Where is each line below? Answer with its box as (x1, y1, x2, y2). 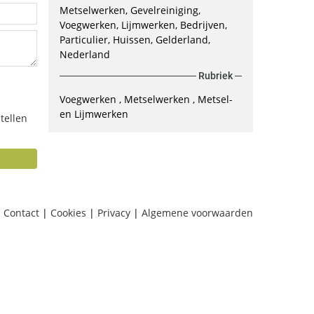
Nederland (59, 48, 110, 61)
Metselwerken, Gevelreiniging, (59, 4, 200, 17)
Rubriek (198, 70, 233, 81)
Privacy (97, 206, 130, 219)
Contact (4, 206, 39, 219)
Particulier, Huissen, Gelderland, (59, 33, 210, 46)
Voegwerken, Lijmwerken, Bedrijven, (59, 18, 227, 32)
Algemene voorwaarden (142, 206, 253, 219)
